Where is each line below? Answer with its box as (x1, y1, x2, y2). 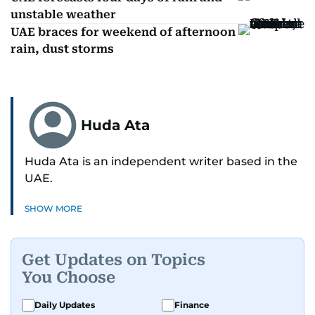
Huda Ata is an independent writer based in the (25, 155, 297, 168)
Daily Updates (34, 300, 95, 310)
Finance (174, 300, 210, 310)
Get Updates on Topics (22, 250, 205, 269)
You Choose (22, 268, 115, 286)
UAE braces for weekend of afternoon (11, 25, 236, 39)
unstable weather (11, 8, 116, 21)
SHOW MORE (25, 203, 82, 214)
